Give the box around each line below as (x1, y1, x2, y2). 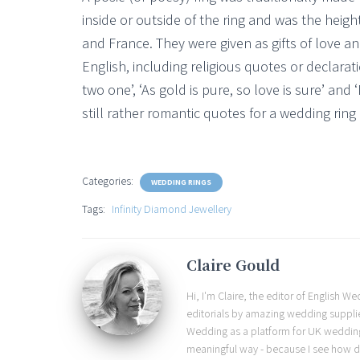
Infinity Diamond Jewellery (112, 202, 231, 216)
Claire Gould (186, 254, 280, 275)
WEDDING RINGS (151, 177, 211, 187)
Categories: (82, 174, 136, 188)
